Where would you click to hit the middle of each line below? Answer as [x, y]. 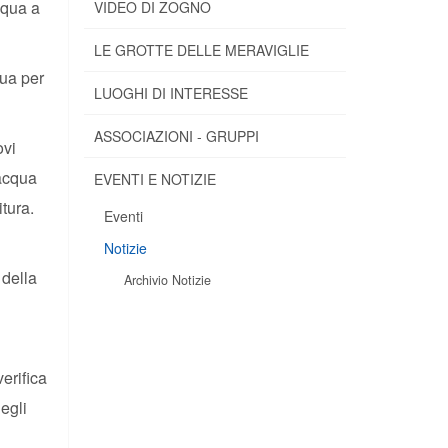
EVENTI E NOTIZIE [154, 178]
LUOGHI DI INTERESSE [170, 92]
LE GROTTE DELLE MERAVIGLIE [201, 49]
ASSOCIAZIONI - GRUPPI [176, 135]
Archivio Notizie [167, 279]
